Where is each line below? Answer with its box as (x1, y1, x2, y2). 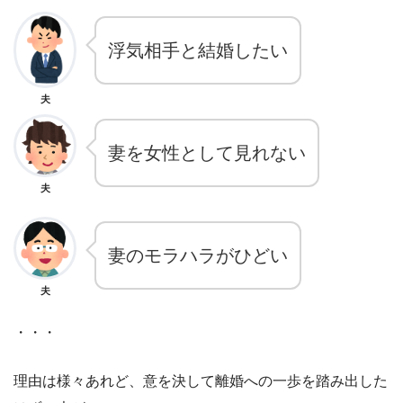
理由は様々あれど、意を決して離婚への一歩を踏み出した (13, 372, 388, 389)
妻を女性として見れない (108, 142, 306, 163)
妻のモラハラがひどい (108, 245, 288, 265)
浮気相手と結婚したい (108, 40, 288, 60)
